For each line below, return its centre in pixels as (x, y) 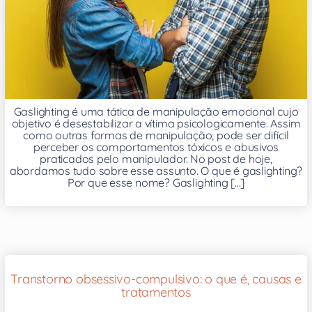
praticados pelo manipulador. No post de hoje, (156, 159)
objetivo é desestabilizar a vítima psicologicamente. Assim (156, 124)
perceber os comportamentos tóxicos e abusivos (156, 147)
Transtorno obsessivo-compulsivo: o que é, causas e (156, 279)
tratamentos (156, 292)
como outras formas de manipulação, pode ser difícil (156, 135)
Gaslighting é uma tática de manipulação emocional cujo (156, 112)
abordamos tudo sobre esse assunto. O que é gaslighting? (156, 171)
